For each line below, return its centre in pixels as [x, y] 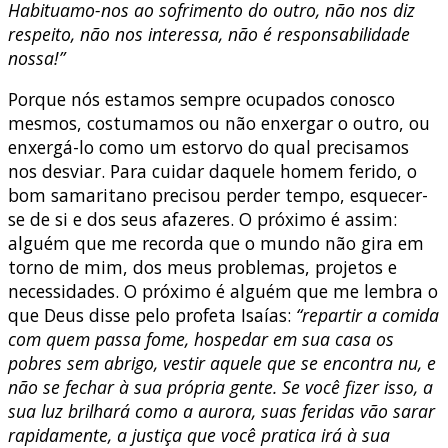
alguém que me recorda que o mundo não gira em [216, 243]
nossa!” [36, 57]
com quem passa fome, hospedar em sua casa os [201, 339]
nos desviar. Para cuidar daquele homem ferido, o [212, 171]
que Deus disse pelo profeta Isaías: [152, 315]
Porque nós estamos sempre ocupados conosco [201, 99]
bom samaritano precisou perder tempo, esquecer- [218, 195]
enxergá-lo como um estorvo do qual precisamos [208, 147]
